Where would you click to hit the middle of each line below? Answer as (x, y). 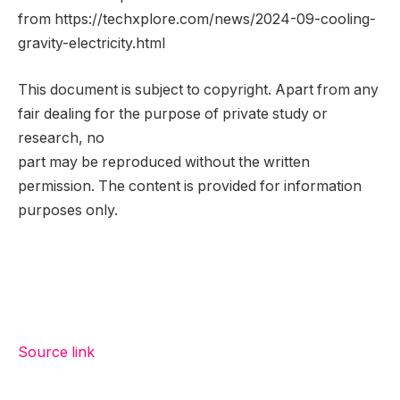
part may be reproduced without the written (164, 162)
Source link (56, 353)
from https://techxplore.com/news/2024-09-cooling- (197, 20)
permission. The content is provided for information (190, 186)
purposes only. (68, 210)
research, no (61, 137)
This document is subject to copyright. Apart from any (198, 89)
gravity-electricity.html (92, 44)
